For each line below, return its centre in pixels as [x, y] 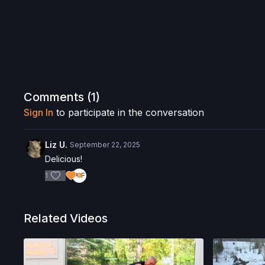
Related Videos [66, 218]
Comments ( [58, 97]
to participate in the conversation [129, 112]
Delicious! [64, 159]
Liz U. [56, 145]
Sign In [39, 112]
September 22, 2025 [105, 145]
